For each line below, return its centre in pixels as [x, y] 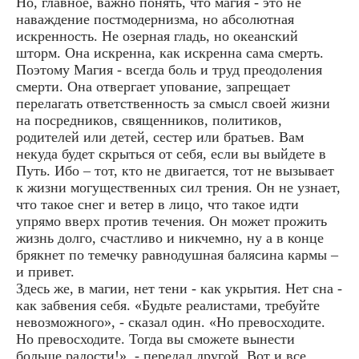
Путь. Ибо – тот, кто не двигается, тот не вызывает [175, 171]
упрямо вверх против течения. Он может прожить [171, 222]
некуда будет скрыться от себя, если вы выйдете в [171, 154]
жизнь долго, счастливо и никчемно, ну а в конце [170, 238]
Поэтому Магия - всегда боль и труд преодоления [169, 70]
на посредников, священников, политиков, [149, 121]
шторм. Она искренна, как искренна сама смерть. [170, 53]
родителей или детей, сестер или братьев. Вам [160, 137]
